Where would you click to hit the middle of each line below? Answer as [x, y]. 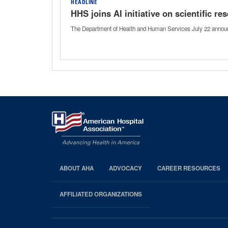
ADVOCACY [125, 168]
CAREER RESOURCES [189, 168]
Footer [74, 189]
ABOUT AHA [77, 168]
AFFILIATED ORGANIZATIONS [101, 194]
